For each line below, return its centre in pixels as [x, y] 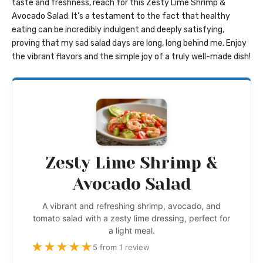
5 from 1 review [121, 247]
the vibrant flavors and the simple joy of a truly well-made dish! [131, 57]
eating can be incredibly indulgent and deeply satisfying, [118, 30]
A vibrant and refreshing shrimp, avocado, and [131, 206]
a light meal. [131, 231]
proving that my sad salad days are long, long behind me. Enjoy [129, 43]
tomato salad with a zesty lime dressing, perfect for [131, 218]
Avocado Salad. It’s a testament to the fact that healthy [121, 16]
